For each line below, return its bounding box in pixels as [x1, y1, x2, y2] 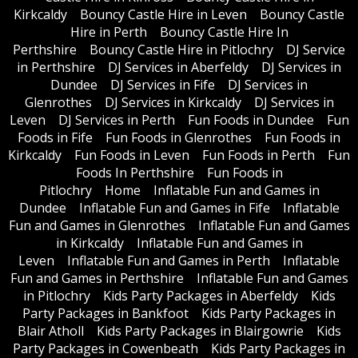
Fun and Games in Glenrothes [8, 216, 185, 234]
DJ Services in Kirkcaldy [104, 93, 241, 111]
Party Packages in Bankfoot [22, 304, 189, 322]
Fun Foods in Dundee [187, 110, 314, 129]
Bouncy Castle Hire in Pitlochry [89, 40, 273, 58]
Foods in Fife [18, 128, 93, 146]
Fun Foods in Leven [74, 145, 189, 164]
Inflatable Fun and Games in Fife [78, 198, 270, 217]
